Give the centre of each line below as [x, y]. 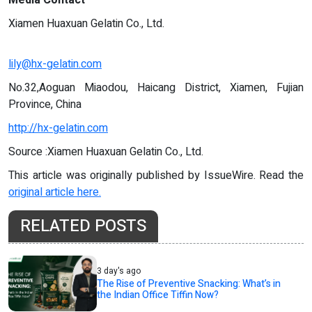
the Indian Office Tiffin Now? [158, 295]
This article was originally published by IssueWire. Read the [156, 175]
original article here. [55, 192]
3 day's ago [119, 271]
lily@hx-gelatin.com [55, 64]
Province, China [45, 104]
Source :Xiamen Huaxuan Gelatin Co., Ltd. [106, 151]
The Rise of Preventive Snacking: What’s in [189, 283]
